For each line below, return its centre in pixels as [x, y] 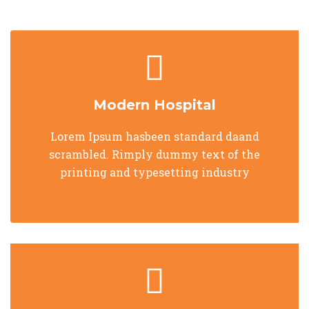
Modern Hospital [154, 105]
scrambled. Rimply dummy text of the [154, 154]
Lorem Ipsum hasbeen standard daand [154, 136]
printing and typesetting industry [154, 172]
